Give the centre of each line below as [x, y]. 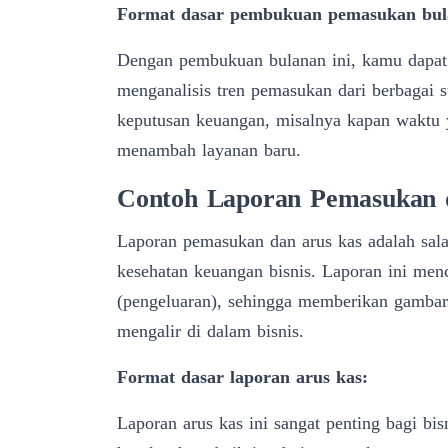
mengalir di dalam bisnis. [210, 330]
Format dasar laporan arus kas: [242, 376]
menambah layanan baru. [209, 149]
